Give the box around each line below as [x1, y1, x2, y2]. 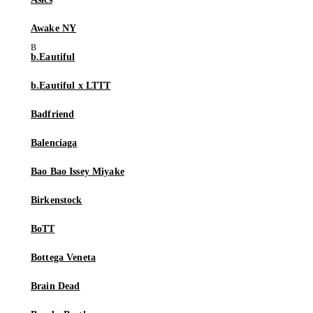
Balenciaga [31, 138, 78, 149]
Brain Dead [31, 281, 80, 292]
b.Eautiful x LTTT [31, 80, 111, 92]
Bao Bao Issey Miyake [31, 166, 124, 177]
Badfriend [31, 109, 75, 120]
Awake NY [31, 23, 77, 34]
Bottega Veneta [31, 252, 96, 263]
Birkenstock [31, 195, 82, 206]
